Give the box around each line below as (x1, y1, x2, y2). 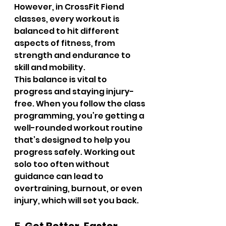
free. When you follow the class (14, 98, 147, 109)
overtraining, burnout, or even (14, 183, 144, 194)
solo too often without (14, 158, 111, 170)
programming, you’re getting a (14, 110, 146, 122)
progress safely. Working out (14, 146, 137, 158)
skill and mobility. (14, 62, 85, 73)
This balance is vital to (14, 74, 108, 85)
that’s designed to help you (14, 134, 132, 146)
